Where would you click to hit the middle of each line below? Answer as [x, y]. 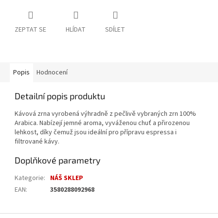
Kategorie [29, 178]
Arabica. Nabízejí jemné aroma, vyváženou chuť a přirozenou [102, 123]
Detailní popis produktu [60, 96]
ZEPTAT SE [30, 30]
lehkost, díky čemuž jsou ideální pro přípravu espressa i [96, 133]
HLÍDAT [76, 30]
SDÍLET [115, 30]
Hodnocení [52, 73]
